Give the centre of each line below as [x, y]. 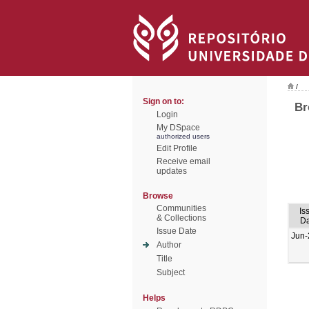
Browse [158, 196]
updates [172, 171]
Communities [181, 208]
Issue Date [177, 231]
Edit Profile [177, 148]
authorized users [183, 136]
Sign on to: [163, 101]
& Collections [181, 218]
